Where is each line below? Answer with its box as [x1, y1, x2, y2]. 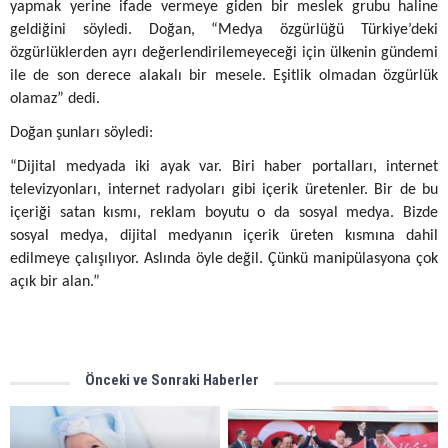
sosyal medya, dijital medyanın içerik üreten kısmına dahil [10, 228, 438, 244]
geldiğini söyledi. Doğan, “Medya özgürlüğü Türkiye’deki [10, 22, 438, 38]
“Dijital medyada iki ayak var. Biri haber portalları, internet [10, 159, 438, 175]
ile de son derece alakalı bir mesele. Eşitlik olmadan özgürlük [10, 68, 438, 84]
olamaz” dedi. [10, 91, 100, 107]
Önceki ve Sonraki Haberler [85, 371, 259, 389]
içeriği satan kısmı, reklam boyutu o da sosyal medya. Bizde [10, 205, 438, 221]
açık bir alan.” [10, 274, 104, 290]
